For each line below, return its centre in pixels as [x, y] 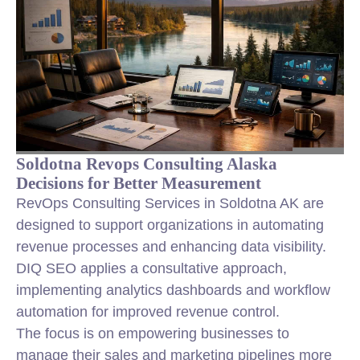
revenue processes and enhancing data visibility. [171, 247]
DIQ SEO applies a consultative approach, [151, 268]
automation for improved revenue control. [148, 312]
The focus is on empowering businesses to [153, 333]
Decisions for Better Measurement [139, 183]
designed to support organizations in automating [170, 225]
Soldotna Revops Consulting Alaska [147, 164]
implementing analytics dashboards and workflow [173, 290]
